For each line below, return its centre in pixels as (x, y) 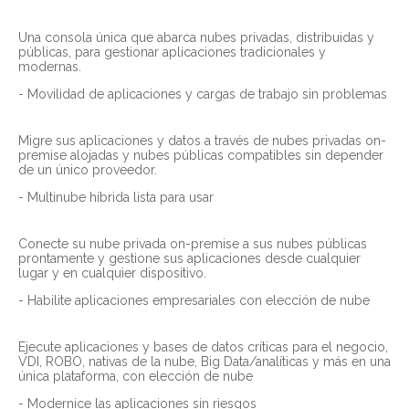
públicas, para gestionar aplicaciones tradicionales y (172, 52)
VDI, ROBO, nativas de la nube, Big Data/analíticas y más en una (204, 361)
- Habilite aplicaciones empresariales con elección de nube (194, 300)
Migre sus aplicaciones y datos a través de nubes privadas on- (202, 140)
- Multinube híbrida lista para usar (116, 197)
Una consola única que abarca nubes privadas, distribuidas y (196, 37)
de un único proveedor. (88, 169)
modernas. (50, 66)
